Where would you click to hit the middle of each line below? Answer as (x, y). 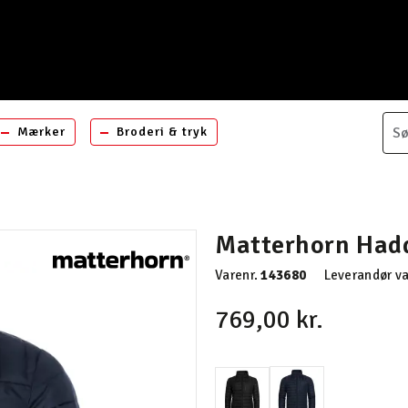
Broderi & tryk (162, 132)
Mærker (41, 132)
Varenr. (238, 275)
